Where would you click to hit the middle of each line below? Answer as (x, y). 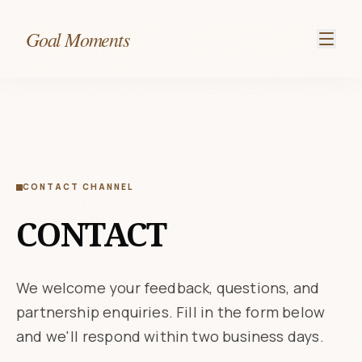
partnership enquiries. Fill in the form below (171, 312)
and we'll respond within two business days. (170, 336)
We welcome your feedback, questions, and (168, 288)
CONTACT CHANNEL (78, 187)
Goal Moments (78, 39)
